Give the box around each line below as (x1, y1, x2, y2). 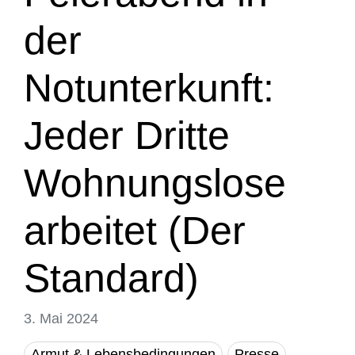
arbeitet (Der (24, 208, 246, 253)
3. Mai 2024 (24, 311, 98, 326)
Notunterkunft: (24, 66, 274, 110)
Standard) (24, 256, 199, 300)
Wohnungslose (24, 161, 286, 205)
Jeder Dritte (24, 113, 230, 158)
